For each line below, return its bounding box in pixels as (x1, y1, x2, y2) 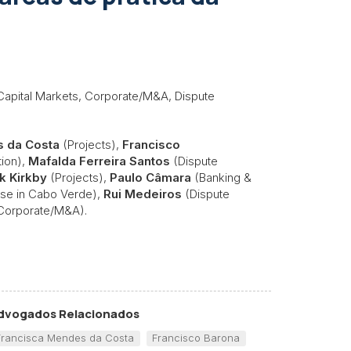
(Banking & (191, 169, 251, 185)
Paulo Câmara (110, 169, 191, 185)
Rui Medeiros (103, 186, 182, 201)
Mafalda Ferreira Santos (28, 153, 173, 168)
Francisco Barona (152, 331, 241, 344)
